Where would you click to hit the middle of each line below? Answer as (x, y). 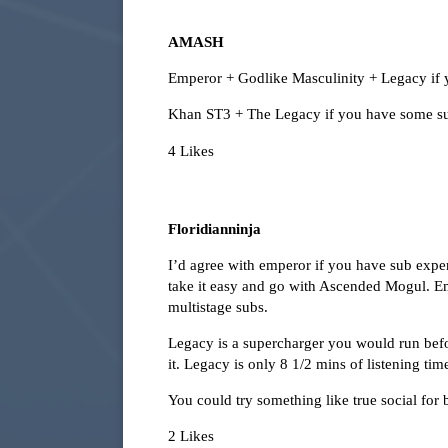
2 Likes (191, 435)
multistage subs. (218, 306)
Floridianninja (214, 228)
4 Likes (191, 150)
